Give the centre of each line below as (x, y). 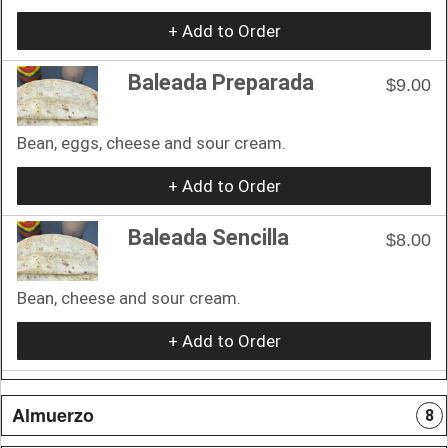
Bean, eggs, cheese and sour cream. (151, 142)
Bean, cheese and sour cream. (129, 297)
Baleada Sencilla (208, 237)
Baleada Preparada (221, 82)
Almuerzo (53, 414)
